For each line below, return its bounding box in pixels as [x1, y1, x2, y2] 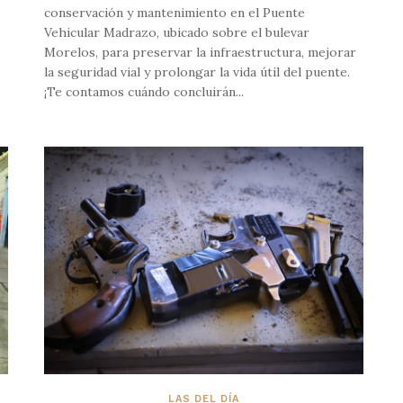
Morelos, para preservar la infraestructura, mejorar [44, 43, 356, 60]
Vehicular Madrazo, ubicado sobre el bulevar [44, 23, 309, 40]
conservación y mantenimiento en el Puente [44, 4, 305, 21]
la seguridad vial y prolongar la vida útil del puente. [44, 63, 350, 80]
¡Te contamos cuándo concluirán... [44, 83, 244, 100]
